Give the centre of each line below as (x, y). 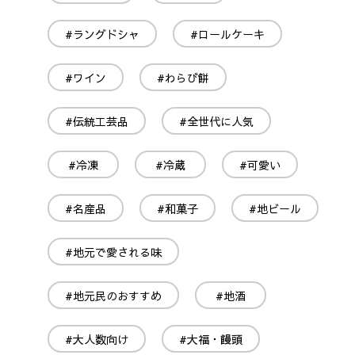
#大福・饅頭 (211, 339)
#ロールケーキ (227, 34)
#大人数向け (97, 339)
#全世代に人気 (216, 121)
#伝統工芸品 (97, 121)
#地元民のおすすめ (113, 295)
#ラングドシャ (102, 34)
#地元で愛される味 (113, 252)
